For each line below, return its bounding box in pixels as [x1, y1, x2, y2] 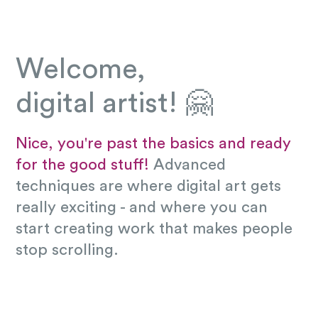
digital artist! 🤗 [16, 89, 214, 118]
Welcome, [16, 55, 146, 84]
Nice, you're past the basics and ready [16, 136, 292, 151]
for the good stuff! [16, 157, 150, 172]
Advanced [153, 157, 226, 172]
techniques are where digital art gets [16, 178, 282, 194]
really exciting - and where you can [16, 199, 268, 215]
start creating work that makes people [16, 221, 293, 236]
